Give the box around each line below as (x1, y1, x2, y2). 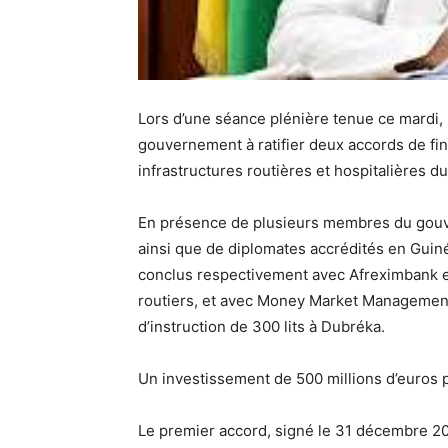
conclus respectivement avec (138, 265, 349, 284)
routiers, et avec (138, 291, 257, 310)
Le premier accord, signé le (138, 421, 335, 440)
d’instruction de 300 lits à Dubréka (138, 317, 381, 336)
